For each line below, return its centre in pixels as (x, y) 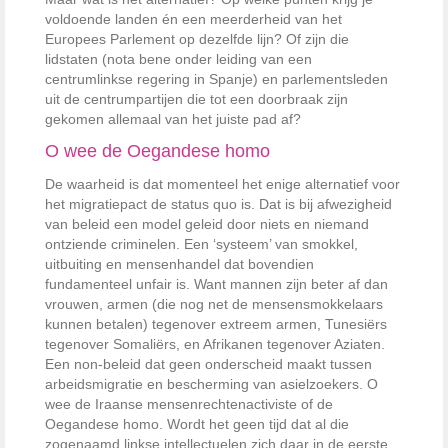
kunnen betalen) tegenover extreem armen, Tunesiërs (216, 324)
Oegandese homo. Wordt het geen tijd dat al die (197, 424)
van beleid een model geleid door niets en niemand (207, 224)
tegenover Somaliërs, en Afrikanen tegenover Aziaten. (215, 344)
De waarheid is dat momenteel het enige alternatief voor (222, 184)
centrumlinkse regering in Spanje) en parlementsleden (216, 79)
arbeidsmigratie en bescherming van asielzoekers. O (211, 384)
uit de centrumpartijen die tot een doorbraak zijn (196, 99)
